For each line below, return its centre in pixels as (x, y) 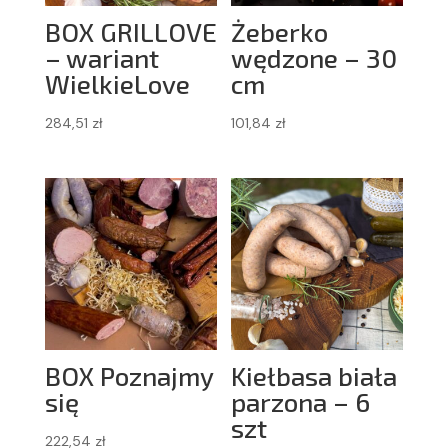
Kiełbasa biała (314, 375)
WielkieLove (117, 84)
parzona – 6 (301, 401)
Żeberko (280, 32)
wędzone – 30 (314, 58)
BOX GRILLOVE (130, 32)
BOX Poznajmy (128, 375)
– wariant (101, 58)
